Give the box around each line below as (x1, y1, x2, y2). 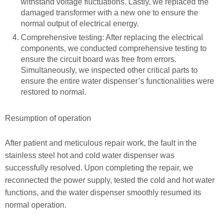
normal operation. (5, 201, 66, 210)
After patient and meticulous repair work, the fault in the (5, 139, 197, 148)
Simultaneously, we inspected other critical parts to (21, 66, 198, 75)
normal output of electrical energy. (21, 19, 139, 28)
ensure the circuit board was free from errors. (21, 55, 176, 64)
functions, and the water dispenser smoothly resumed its (5, 188, 201, 197)
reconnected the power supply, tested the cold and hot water (5, 176, 215, 185)
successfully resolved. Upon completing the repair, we (5, 164, 193, 172)
